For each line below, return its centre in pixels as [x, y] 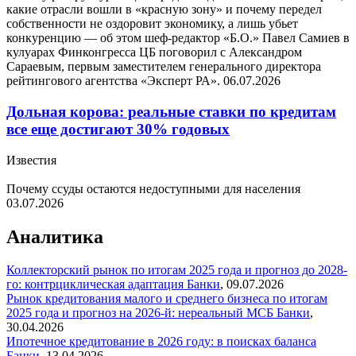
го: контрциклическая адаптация [97, 284]
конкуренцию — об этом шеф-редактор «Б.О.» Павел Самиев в [178, 38]
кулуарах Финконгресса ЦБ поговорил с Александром [154, 52]
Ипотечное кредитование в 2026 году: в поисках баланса [161, 342]
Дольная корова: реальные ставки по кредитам [171, 111]
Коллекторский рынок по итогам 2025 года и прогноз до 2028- [177, 270]
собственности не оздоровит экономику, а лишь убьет [152, 24]
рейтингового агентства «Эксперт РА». [115, 81]
